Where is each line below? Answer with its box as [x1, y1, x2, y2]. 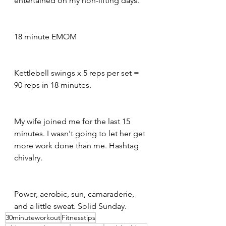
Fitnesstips [62, 212, 95, 222]
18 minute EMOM [14, 31, 77, 41]
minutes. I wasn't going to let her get [14, 128, 147, 138]
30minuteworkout [6, 212, 61, 222]
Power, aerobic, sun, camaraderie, [14, 189, 136, 199]
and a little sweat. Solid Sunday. [14, 201, 127, 211]
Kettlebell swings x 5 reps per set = [14, 68, 141, 78]
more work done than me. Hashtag [14, 140, 141, 150]
